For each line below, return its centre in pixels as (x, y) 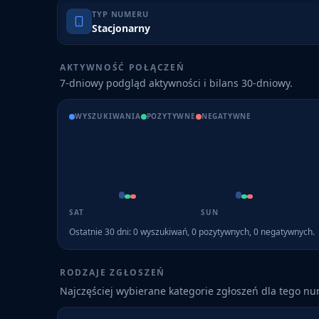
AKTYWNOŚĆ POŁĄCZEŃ (122, 67)
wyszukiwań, (165, 232)
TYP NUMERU (120, 14)
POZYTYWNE (171, 116)
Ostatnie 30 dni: (101, 232)
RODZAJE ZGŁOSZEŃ (113, 272)
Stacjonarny (121, 28)
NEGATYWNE (226, 116)
